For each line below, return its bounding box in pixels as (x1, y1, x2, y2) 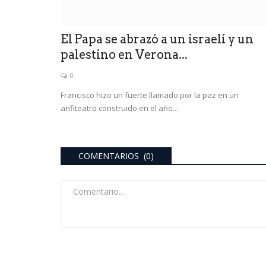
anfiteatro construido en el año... (61, 102, 178, 113)
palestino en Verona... (61, 47, 188, 62)
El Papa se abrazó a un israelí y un (61, 31, 254, 46)
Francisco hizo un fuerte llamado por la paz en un (61, 89, 239, 100)
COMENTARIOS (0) (78, 150, 154, 161)
